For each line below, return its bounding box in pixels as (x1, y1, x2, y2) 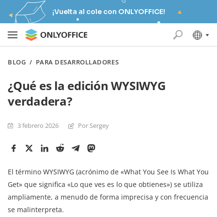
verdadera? (8, 93, 72, 109)
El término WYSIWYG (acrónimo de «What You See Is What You (8, 167, 209, 176)
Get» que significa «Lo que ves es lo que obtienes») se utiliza (8, 180, 203, 189)
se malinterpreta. (8, 205, 64, 214)
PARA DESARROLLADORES (35, 58, 119, 66)
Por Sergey (78, 121, 109, 130)
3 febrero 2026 (17, 121, 59, 130)
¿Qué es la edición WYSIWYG (8, 77, 166, 93)
